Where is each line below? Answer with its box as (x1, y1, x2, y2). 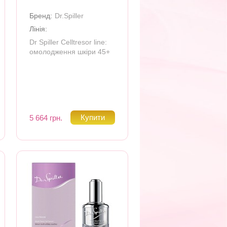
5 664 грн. (29, 113, 63, 122)
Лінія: (29, 25, 48, 33)
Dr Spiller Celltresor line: (29, 38, 107, 46)
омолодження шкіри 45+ (29, 48, 110, 56)
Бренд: (29, 12, 53, 20)
